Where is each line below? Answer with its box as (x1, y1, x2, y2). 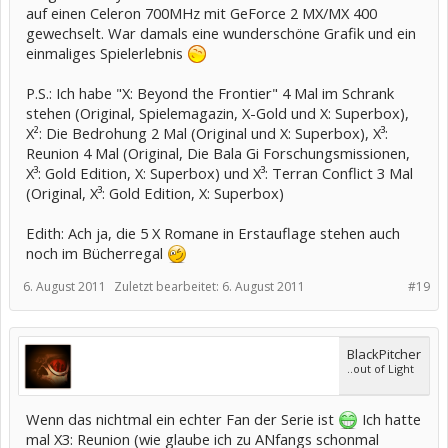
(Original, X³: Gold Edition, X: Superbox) (26, 183, 284, 204)
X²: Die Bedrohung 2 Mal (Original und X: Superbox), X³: (26, 123, 388, 144)
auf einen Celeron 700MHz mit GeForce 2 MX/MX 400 (26, 3, 377, 24)
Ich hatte (358, 409, 421, 430)
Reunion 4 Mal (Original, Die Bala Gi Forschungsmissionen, (26, 143, 410, 164)
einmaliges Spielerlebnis (26, 43, 187, 64)
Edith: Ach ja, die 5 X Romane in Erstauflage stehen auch (26, 223, 400, 244)
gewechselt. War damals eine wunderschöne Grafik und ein (26, 23, 416, 44)
